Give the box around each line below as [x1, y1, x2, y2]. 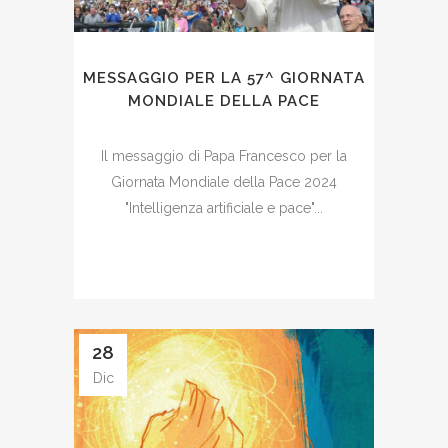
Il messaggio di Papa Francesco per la [101, 147, 347, 164]
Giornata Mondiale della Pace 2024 [111, 173, 337, 190]
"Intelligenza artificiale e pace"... [125, 199, 323, 216]
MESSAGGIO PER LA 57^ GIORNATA [83, 68, 365, 87]
